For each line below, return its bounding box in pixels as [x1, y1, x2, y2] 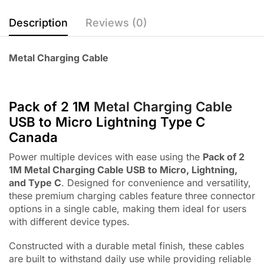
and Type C [9, 177, 61, 189]
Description [9, 16, 68, 29]
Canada [9, 129, 58, 146]
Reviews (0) [85, 16, 147, 29]
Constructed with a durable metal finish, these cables [9, 239, 244, 252]
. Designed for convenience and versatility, [61, 177, 251, 189]
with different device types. [9, 216, 130, 228]
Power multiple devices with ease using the [9, 151, 203, 163]
